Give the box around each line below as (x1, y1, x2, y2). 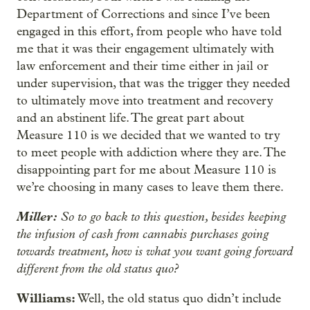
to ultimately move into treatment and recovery (17, 93, 273, 108)
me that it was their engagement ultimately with (17, 42, 274, 56)
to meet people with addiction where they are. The (17, 145, 286, 160)
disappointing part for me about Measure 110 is (17, 163, 276, 177)
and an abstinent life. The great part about (17, 111, 244, 125)
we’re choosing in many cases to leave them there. (17, 180, 284, 194)
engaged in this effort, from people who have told (17, 24, 282, 39)
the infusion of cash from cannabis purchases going (17, 226, 268, 241)
